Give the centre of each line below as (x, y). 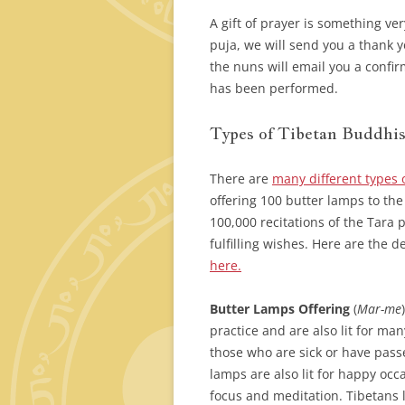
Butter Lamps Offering (280, 309)
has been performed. (274, 89)
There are (241, 179)
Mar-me (379, 309)
